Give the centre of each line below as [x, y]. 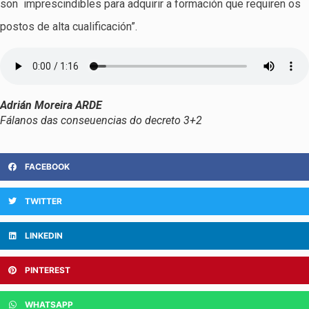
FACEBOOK [47, 167]
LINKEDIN [44, 236]
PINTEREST [48, 270]
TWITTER [43, 201]
